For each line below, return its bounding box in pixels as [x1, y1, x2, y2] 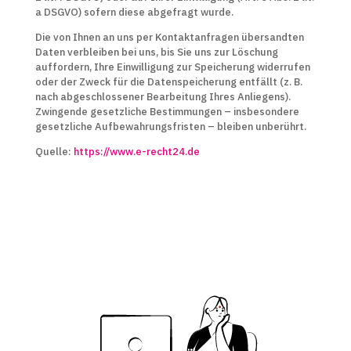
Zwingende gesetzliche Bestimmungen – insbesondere [34, 105, 299, 118]
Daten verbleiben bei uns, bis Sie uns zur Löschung [34, 45, 278, 59]
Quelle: [34, 145, 74, 158]
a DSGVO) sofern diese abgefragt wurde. [34, 5, 233, 19]
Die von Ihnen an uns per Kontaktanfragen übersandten [34, 31, 304, 44]
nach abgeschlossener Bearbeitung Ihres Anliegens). [34, 90, 291, 103]
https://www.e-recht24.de [73, 145, 200, 158]
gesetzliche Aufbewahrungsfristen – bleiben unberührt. [34, 120, 306, 133]
